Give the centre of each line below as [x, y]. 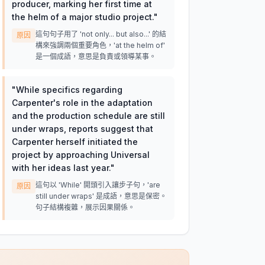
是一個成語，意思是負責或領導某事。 [96, 56]
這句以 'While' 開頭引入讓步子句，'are [98, 185]
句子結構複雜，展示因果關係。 [85, 207]
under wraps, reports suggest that [82, 129]
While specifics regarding [69, 90]
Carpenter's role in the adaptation [82, 103]
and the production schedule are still [88, 116]
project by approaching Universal [80, 155]
